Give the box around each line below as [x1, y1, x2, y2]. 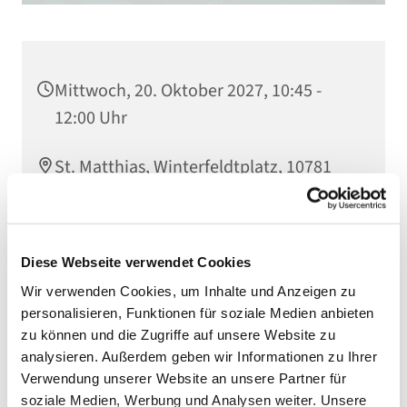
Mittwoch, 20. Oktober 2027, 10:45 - [55, 78, 322, 104]
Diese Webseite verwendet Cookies [21, 253, 251, 270]
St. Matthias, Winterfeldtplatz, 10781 [55, 154, 332, 181]
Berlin [55, 182, 100, 208]
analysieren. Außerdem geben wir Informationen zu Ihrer [21, 348, 377, 364]
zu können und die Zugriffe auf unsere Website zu [21, 326, 335, 342]
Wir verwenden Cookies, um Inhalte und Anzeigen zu [21, 283, 356, 299]
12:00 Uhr [55, 105, 127, 132]
